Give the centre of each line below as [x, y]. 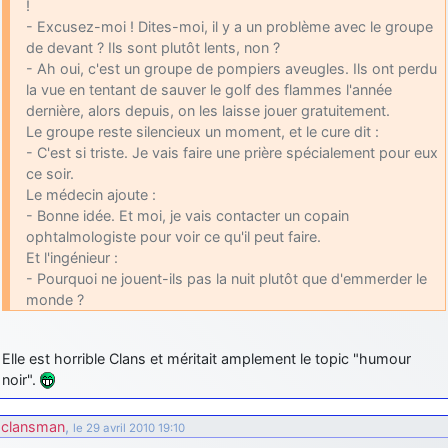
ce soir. [50, 173]
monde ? [55, 299]
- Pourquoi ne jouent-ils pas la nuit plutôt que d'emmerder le [226, 278]
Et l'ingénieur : [72, 257]
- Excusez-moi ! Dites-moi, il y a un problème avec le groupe [229, 26]
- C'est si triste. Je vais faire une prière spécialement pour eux [232, 152]
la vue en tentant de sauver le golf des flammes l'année [209, 89]
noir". [21, 379]
